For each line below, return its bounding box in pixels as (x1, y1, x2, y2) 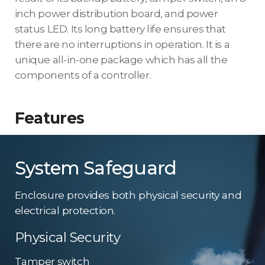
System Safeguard (14, 157, 177, 180)
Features (14, 108, 85, 128)
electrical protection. (14, 203, 116, 216)
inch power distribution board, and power (14, 8, 218, 20)
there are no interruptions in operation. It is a (14, 38, 230, 51)
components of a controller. (14, 69, 151, 82)
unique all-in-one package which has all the (14, 54, 228, 66)
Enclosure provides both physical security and (14, 188, 242, 201)
